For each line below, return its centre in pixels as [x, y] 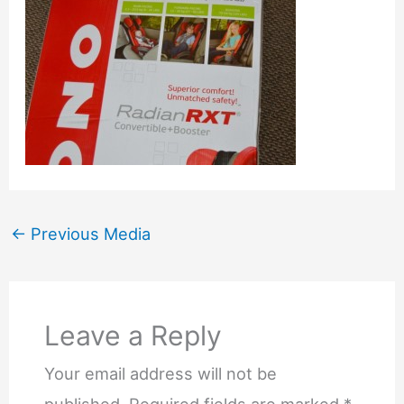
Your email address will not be [160, 374]
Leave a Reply [133, 336]
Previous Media [88, 234]
